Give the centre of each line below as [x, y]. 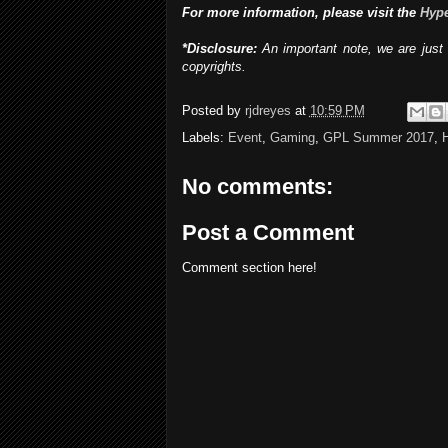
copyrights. [213, 67]
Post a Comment [267, 232]
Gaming [292, 138]
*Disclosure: [219, 49]
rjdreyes [267, 111]
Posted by [213, 111]
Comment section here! [249, 267]
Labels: [204, 138]
